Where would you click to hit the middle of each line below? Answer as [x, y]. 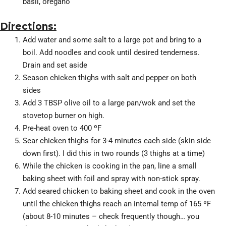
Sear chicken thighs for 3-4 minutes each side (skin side [117, 140]
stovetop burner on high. [64, 115]
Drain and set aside [55, 65]
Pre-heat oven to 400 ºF [62, 128]
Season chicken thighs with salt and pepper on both [109, 77]
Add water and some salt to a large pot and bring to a [112, 40]
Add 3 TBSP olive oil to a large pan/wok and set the [109, 103]
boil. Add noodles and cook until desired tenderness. [111, 52]
